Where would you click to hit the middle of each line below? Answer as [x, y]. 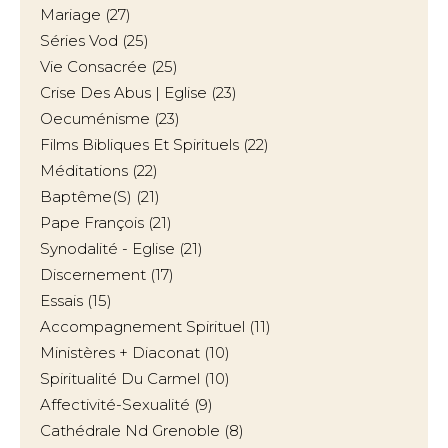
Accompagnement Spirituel [142, 326]
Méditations [84, 170]
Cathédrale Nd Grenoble [130, 430]
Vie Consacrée [93, 66]
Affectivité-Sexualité [115, 404]
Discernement [93, 274]
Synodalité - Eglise [107, 248]
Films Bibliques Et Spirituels [139, 144]
